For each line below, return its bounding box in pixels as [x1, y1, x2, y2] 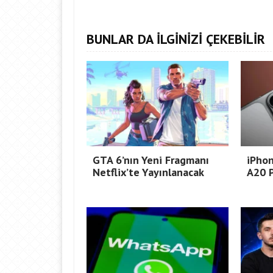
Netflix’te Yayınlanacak [93, 165, 204, 179]
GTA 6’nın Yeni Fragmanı [93, 153, 209, 167]
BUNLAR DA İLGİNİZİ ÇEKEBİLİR [87, 30, 265, 48]
